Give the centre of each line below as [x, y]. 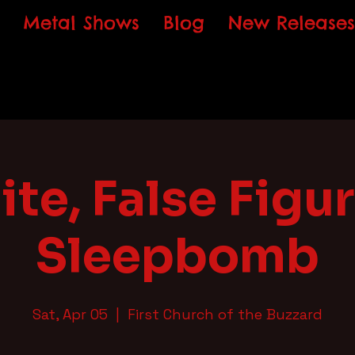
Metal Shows [81, 23]
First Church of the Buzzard [225, 314]
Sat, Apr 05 [70, 314]
